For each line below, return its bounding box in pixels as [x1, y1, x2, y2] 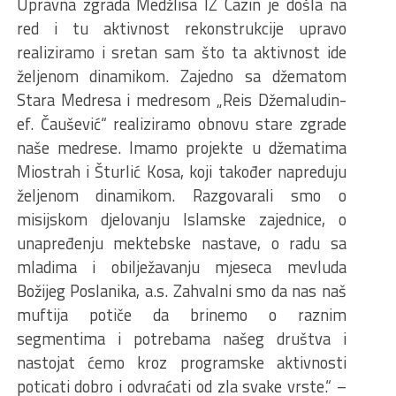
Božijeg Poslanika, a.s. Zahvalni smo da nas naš [16, 278, 346, 303]
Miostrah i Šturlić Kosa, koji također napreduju [16, 159, 346, 184]
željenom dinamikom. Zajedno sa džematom [16, 64, 346, 88]
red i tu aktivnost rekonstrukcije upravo [16, 16, 346, 41]
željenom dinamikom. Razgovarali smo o [16, 183, 346, 208]
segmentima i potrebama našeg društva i [16, 326, 346, 351]
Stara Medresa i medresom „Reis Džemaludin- [16, 88, 346, 112]
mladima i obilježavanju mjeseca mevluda [16, 255, 346, 279]
